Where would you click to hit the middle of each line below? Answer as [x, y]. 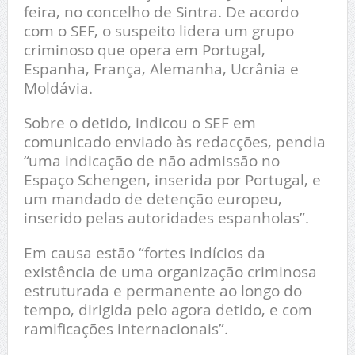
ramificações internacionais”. [126, 329]
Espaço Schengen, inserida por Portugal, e [172, 180]
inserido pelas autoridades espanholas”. [166, 218]
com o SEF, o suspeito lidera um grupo [158, 31]
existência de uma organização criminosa [170, 272]
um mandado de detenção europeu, [153, 199]
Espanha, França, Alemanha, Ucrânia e [161, 69]
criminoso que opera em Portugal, [144, 50]
